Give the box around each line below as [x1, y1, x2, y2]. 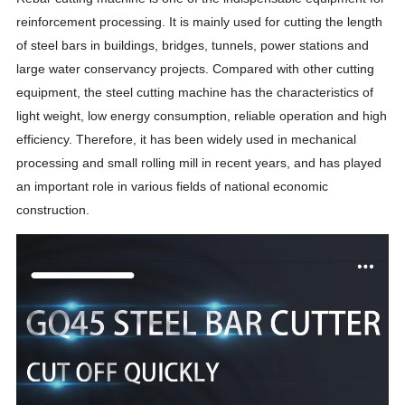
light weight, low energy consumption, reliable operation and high [16, 108, 388, 123]
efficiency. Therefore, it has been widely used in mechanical [16, 131, 357, 146]
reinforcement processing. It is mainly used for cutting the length [16, 14, 383, 29]
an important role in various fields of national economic [16, 178, 329, 193]
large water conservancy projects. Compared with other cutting [16, 61, 375, 76]
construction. [16, 202, 94, 217]
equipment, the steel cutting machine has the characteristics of [16, 84, 374, 99]
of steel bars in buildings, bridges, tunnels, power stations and [16, 37, 370, 52]
